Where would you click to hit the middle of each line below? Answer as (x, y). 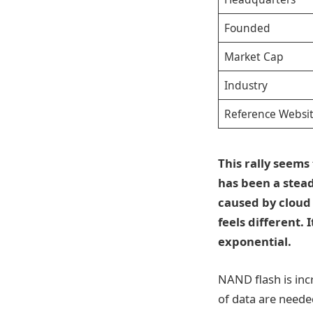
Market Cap (254, 56)
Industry (246, 85)
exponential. (255, 242)
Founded (247, 28)
